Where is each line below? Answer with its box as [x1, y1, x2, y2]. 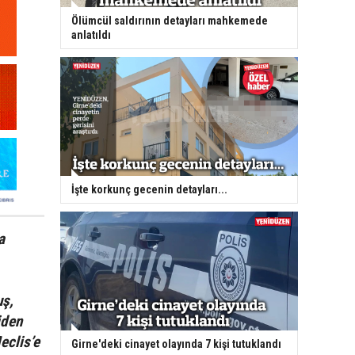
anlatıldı [71, 29, 111, 42]
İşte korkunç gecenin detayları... [71, 183, 227, 197]
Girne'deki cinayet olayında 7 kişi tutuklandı [71, 338, 281, 351]
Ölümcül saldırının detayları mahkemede [71, 14, 268, 28]
